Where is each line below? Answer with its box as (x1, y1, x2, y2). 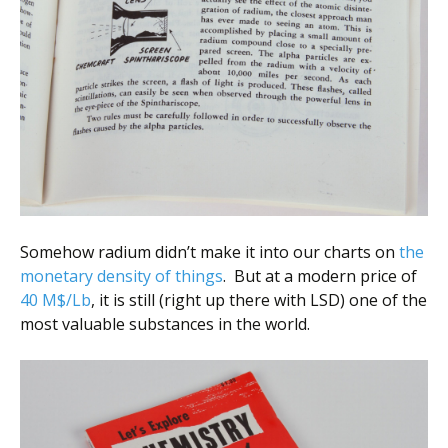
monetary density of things (20, 264, 223, 287)
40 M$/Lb (20, 288, 91, 311)
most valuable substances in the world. (20, 312, 310, 335)
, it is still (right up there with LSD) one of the (91, 288, 427, 311)
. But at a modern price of (223, 264, 417, 287)
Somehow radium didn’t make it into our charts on (20, 240, 399, 263)
